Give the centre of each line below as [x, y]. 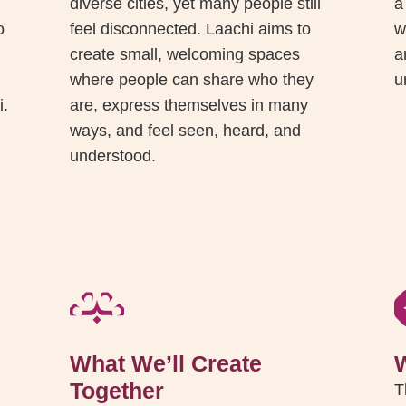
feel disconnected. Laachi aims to [190, 29]
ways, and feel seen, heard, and [185, 131]
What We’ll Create [165, 364]
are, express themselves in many [188, 106]
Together [116, 391]
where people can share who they [191, 80]
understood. [112, 156]
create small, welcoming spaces [184, 55]
